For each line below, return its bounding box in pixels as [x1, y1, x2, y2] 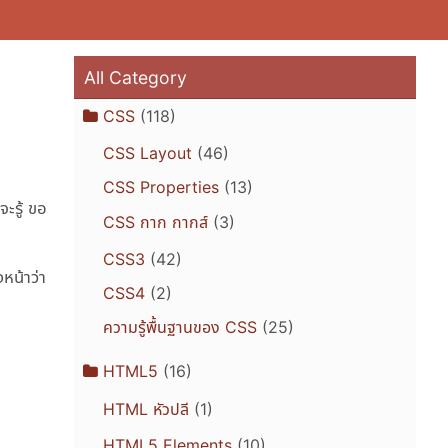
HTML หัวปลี [102, 398, 189, 419]
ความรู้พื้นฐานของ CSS [102, 317, 257, 338]
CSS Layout [102, 143, 192, 164]
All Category [84, 66, 188, 88]
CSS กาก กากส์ [102, 212, 208, 233]
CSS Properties [102, 177, 219, 198]
